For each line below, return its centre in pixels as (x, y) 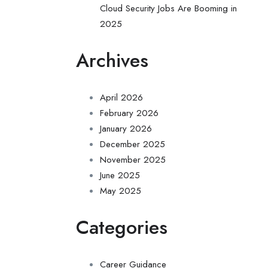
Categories (122, 227)
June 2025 (120, 175)
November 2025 (133, 160)
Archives (112, 60)
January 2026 (126, 129)
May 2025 (121, 191)
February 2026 (129, 113)
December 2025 (133, 144)
